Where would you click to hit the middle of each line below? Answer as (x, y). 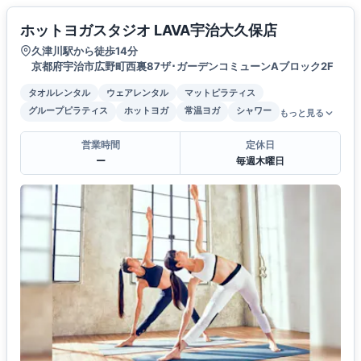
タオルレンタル (59, 93)
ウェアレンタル (137, 93)
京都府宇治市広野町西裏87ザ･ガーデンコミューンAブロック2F (183, 66)
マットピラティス (220, 93)
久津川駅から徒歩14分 (85, 51)
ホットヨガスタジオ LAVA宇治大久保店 (149, 31)
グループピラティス (68, 111)
